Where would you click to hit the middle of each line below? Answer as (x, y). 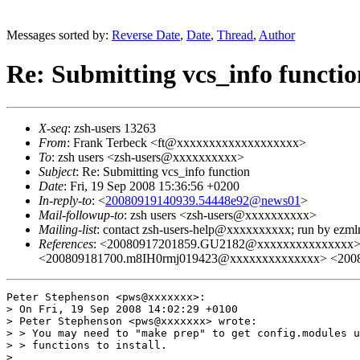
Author (277, 35)
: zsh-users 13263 (112, 128)
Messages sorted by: (59, 35)
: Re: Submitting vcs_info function (163, 171)
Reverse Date (146, 35)
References (66, 243)
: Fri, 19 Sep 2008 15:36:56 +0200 (151, 186)
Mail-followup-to (81, 215)
